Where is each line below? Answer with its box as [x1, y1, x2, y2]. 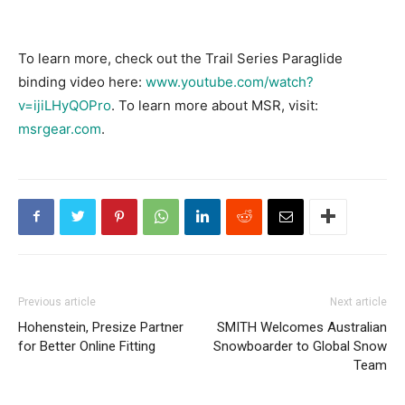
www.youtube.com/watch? [146, 72, 314, 90]
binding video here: [18, 72, 146, 90]
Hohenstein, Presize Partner [18, 318, 184, 335]
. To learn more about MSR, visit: [111, 96, 318, 114]
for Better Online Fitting [18, 337, 155, 354]
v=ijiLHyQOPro [18, 96, 111, 114]
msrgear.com [18, 119, 101, 137]
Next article [330, 295, 387, 308]
